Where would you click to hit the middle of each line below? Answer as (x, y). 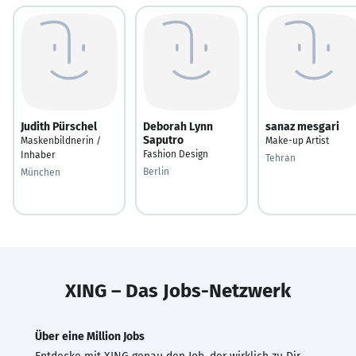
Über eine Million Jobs (90, 336)
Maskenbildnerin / (61, 140)
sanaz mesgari (302, 126)
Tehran (281, 158)
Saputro (163, 140)
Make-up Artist (297, 140)
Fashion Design (176, 154)
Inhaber (38, 155)
